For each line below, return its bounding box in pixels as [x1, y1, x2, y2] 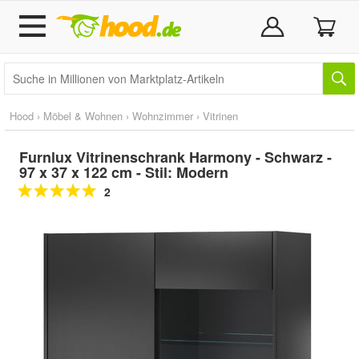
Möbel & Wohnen [43, 108, 123, 123]
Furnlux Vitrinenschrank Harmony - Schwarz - [19, 147, 332, 167]
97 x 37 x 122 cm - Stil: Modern [19, 162, 228, 183]
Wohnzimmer [132, 108, 193, 123]
